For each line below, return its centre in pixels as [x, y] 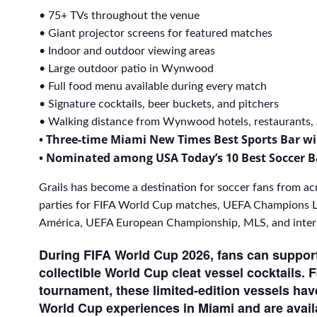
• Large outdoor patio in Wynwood [126, 68]
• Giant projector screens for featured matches [156, 33]
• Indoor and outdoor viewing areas [127, 51]
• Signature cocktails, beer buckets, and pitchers [159, 104]
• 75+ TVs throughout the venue [119, 15]
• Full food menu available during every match [153, 86]
